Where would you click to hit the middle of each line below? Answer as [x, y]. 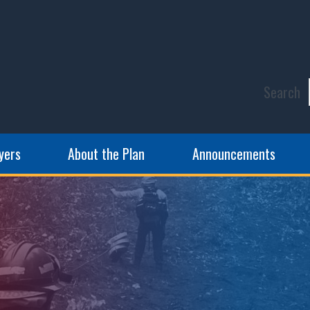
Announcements [234, 154]
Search [282, 92]
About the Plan [107, 154]
